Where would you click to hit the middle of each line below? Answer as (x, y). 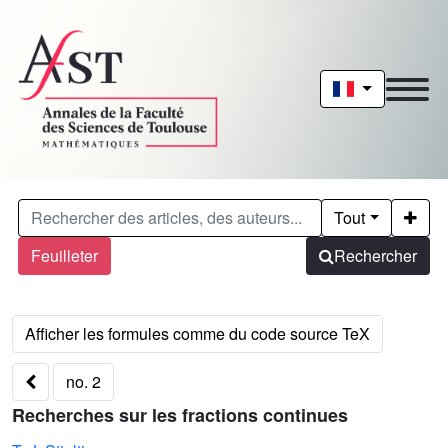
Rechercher (376, 255)
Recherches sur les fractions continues (180, 414)
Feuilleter (64, 255)
